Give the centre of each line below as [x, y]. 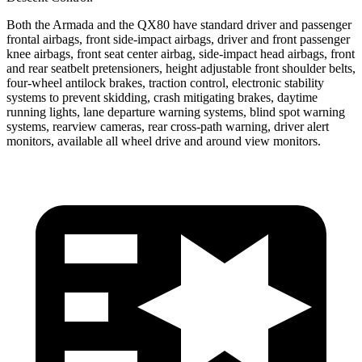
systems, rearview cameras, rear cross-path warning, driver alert [168, 126]
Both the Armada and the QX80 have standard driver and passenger [179, 24]
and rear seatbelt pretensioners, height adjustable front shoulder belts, [181, 68]
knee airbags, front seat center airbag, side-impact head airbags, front [181, 53]
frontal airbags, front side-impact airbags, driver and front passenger [178, 39]
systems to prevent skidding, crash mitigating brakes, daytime [162, 97]
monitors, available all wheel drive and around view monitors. [164, 141]
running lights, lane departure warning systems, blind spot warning [176, 112]
